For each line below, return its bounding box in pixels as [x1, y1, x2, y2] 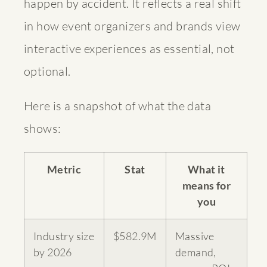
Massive [175, 229, 215, 243]
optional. [24, 63, 71, 79]
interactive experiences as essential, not [24, 41, 235, 56]
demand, [175, 245, 216, 259]
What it [188, 162, 225, 176]
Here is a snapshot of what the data [24, 98, 211, 113]
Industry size [33, 229, 95, 243]
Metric [46, 162, 82, 176]
